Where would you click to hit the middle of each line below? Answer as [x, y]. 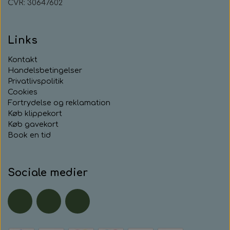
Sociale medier [48, 172]
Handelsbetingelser [45, 70]
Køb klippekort [35, 113]
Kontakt [23, 59]
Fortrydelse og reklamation [59, 102]
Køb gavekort [33, 124]
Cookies [23, 92]
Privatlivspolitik [36, 81]
